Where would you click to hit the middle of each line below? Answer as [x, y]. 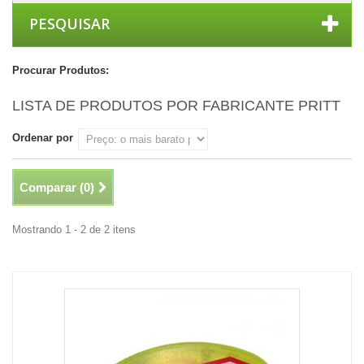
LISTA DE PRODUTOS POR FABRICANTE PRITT [176, 106]
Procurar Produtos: [61, 70]
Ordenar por [43, 138]
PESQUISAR [69, 24]
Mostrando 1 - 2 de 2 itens [74, 230]
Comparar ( [52, 187]
